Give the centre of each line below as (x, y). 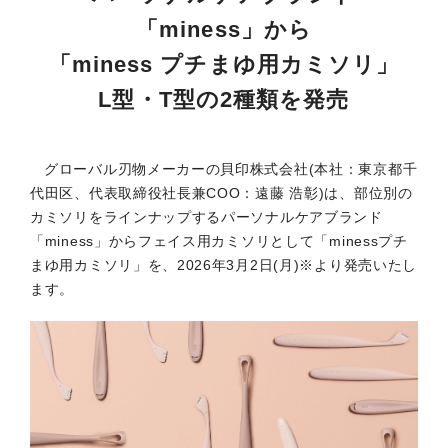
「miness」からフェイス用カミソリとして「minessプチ (219, 241)
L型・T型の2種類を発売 (224, 99)
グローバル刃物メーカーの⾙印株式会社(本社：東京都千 (231, 169)
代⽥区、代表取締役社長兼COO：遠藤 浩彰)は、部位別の (221, 193)
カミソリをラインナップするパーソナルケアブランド (206, 217)
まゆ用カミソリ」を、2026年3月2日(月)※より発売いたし (223, 265)
